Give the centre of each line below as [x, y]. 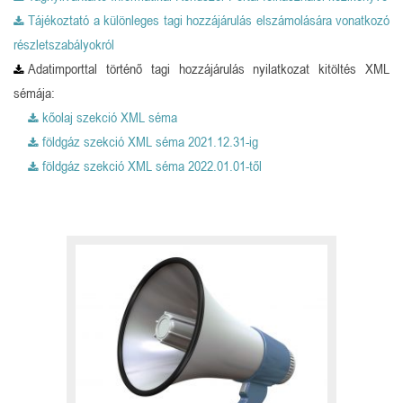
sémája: [34, 93]
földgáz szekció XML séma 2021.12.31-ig [150, 142]
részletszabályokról [64, 45]
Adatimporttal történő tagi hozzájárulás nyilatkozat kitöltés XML [209, 69]
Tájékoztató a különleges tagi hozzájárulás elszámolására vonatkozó [209, 20]
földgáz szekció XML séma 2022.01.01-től [152, 166]
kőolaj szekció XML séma [110, 117]
